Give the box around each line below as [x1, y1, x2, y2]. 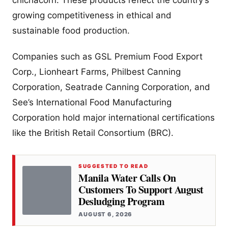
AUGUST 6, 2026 [78, 211, 133, 218]
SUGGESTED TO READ [78, 163, 149, 169]
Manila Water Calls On [78, 170, 176, 186]
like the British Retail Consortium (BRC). [12, 128, 174, 138]
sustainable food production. [12, 25, 130, 36]
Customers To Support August [78, 182, 204, 197]
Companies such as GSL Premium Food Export [12, 51, 203, 62]
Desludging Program [78, 194, 168, 209]
